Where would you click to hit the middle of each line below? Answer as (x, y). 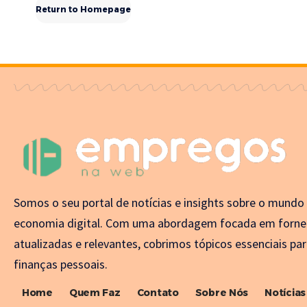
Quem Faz (95, 292)
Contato (158, 292)
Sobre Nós (222, 292)
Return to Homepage (83, 9)
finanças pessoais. (61, 265)
